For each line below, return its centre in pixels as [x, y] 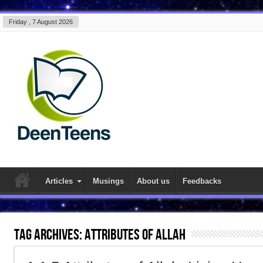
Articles [59, 181]
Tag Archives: [49, 235]
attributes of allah [135, 235]
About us [153, 181]
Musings [108, 181]
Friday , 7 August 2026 [41, 22]
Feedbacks [202, 181]
